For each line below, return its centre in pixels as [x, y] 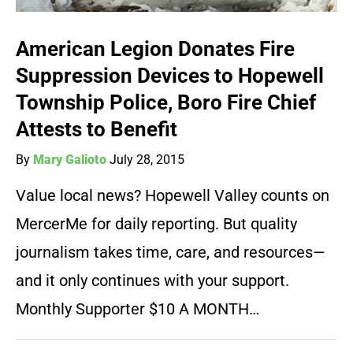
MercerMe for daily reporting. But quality [156, 224]
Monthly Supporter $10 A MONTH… [137, 309]
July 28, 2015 [147, 160]
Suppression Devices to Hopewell [170, 76]
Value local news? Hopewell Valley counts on [173, 196]
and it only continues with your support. [152, 281]
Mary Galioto [70, 160]
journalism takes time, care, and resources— [171, 253]
